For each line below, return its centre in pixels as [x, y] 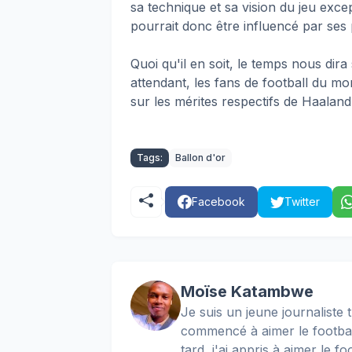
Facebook [218, 201]
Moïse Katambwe [247, 291]
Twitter [302, 201]
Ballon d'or [200, 157]
